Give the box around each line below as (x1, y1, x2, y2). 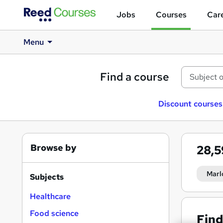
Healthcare (30, 191, 71, 202)
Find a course (100, 70, 169, 84)
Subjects (30, 172, 64, 182)
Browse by (30, 142, 77, 153)
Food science (30, 208, 79, 219)
